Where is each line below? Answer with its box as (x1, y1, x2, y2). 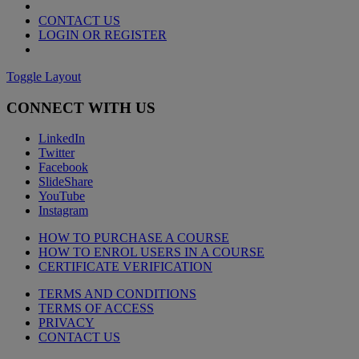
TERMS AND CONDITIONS (38, 287, 196, 301)
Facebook (38, 160, 88, 175)
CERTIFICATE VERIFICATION (38, 260, 212, 274)
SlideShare (38, 175, 93, 189)
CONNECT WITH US (6, 99, 155, 116)
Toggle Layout (6, 70, 81, 83)
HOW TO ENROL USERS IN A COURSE (38, 245, 264, 260)
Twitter (38, 146, 75, 160)
